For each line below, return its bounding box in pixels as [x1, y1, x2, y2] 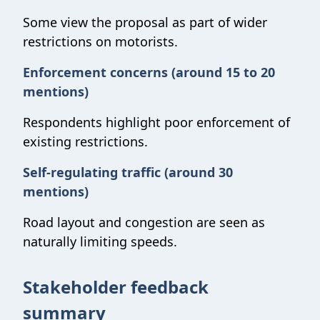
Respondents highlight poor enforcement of [23, 114, 290, 131]
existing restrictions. [23, 133, 150, 150]
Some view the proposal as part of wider [23, 14, 267, 31]
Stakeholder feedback [23, 275, 209, 299]
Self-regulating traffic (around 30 [23, 164, 233, 181]
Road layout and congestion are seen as [23, 214, 265, 231]
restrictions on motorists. [23, 33, 180, 50]
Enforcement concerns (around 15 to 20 [23, 64, 275, 81]
